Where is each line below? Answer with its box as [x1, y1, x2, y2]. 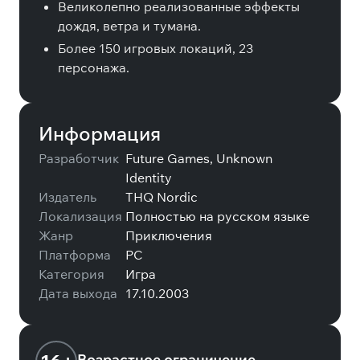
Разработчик [39, 150, 119, 166]
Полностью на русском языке [125, 208, 309, 224]
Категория [39, 266, 104, 282]
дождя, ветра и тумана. [58, 18, 201, 34]
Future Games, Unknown [125, 150, 272, 166]
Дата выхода [39, 285, 117, 301]
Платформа [39, 247, 111, 263]
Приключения [125, 227, 212, 243]
